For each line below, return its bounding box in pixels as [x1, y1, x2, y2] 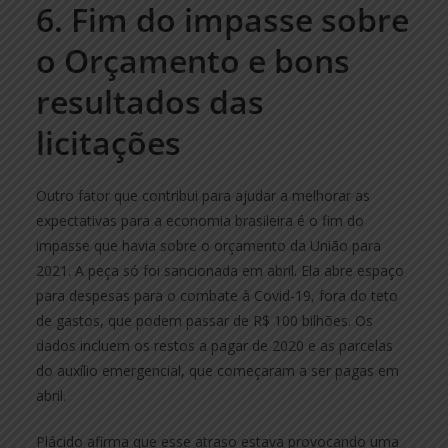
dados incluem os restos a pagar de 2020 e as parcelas [36, 335, 393, 355]
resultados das [36, 79, 264, 123]
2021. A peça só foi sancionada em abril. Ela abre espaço [36, 260, 404, 280]
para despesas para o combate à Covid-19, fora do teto [36, 285, 398, 305]
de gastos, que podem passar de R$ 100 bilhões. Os [36, 310, 373, 330]
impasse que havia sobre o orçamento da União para [36, 235, 381, 255]
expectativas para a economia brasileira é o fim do [36, 210, 364, 230]
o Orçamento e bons [36, 38, 350, 82]
